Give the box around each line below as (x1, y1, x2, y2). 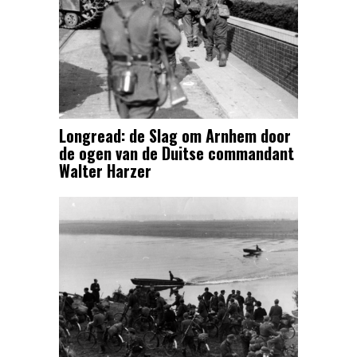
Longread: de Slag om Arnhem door (59, 123, 291, 147)
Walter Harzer (59, 158, 151, 182)
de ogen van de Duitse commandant (59, 140, 294, 165)
